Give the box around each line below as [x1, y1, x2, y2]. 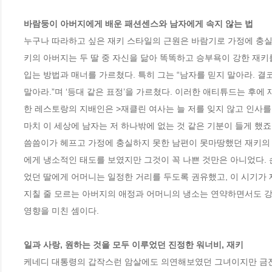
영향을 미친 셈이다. [24, 205, 99, 216]
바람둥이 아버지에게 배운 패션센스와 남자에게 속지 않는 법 [24, 18, 253, 29]
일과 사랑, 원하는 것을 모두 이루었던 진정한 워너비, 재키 [24, 239, 246, 250]
